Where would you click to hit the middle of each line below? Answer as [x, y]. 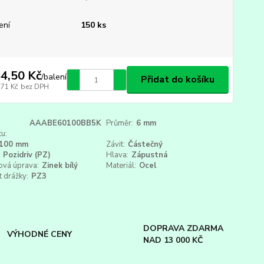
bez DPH [34, 86]
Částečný [146, 144]
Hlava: [118, 155]
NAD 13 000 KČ [173, 240]
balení [55, 77]
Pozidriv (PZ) [27, 155]
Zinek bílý [60, 166]
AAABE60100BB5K [65, 123]
